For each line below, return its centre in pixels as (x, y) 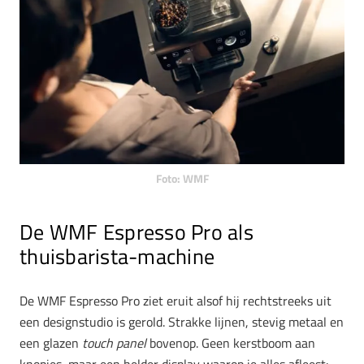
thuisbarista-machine (117, 256)
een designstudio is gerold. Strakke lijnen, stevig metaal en (182, 321)
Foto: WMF (182, 178)
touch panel (113, 342)
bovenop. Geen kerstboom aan (231, 342)
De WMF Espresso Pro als (136, 232)
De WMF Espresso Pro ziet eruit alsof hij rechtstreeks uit (175, 300)
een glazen (49, 342)
